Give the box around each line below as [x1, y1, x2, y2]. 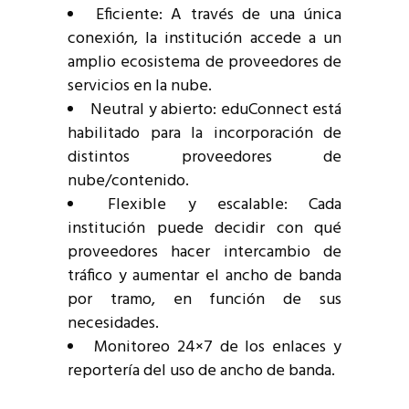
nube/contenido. [68, 168, 189, 195]
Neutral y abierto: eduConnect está [90, 97, 342, 124]
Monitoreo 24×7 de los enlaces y [93, 334, 342, 362]
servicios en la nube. [68, 73, 212, 100]
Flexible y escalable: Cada [108, 192, 341, 219]
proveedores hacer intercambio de [68, 239, 341, 267]
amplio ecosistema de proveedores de [68, 49, 341, 77]
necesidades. [68, 310, 159, 338]
